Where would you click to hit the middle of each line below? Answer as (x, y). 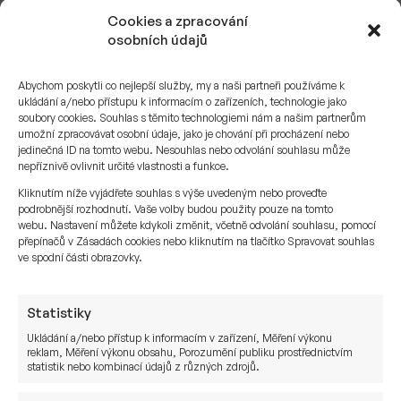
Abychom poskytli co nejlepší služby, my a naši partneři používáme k (181, 85)
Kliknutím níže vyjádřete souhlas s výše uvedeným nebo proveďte (172, 193)
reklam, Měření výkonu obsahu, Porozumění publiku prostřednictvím (190, 352)
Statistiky (59, 313)
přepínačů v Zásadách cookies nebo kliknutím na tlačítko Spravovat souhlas (196, 241)
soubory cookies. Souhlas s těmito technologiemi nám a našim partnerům (192, 118)
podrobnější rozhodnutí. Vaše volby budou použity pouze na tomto (175, 209)
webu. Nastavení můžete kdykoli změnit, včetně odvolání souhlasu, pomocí (197, 225)
